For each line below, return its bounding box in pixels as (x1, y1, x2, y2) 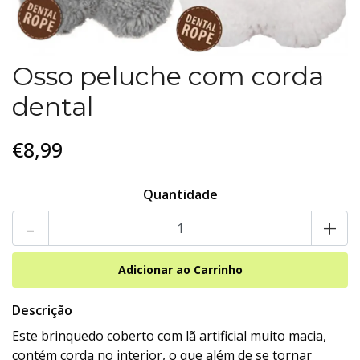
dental (12, 91, 93, 122)
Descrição (12, 301, 72, 319)
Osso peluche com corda (12, 60, 324, 92)
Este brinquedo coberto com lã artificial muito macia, (12, 327, 326, 345)
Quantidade (142, 186, 218, 203)
